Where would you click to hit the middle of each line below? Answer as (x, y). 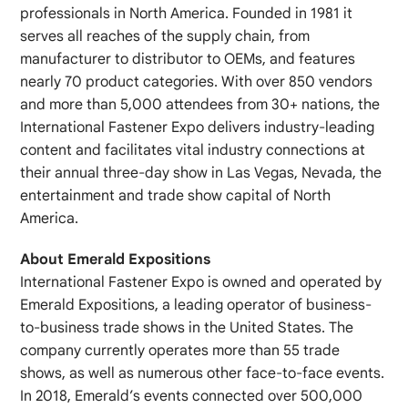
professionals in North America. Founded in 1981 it (187, 13)
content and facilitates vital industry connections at (193, 150)
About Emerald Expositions (116, 259)
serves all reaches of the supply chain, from (165, 36)
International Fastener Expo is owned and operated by (201, 282)
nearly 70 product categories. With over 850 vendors (197, 82)
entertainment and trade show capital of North (176, 195)
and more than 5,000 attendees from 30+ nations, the (200, 104)
